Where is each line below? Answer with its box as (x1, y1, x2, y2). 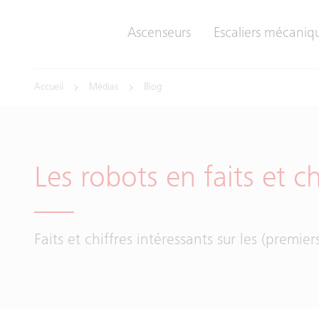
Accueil (34, 83, 63, 93)
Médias (89, 83, 118, 93)
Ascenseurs (127, 27, 191, 41)
